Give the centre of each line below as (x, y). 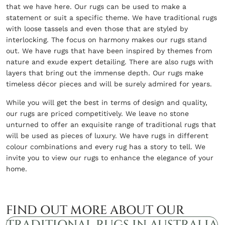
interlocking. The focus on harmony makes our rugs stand (106, 39)
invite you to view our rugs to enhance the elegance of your (110, 157)
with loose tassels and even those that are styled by (97, 28)
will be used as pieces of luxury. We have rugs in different (107, 135)
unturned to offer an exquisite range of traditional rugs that (111, 124)
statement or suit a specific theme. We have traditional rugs (111, 17)
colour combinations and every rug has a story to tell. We (106, 146)
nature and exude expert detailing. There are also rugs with (110, 62)
